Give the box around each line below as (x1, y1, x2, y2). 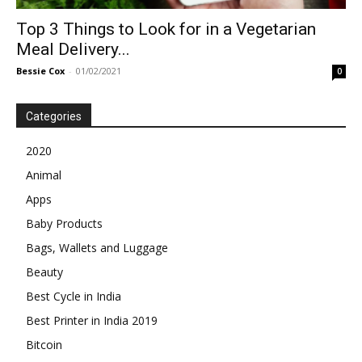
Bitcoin (26, 337, 62, 353)
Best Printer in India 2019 (26, 313, 158, 329)
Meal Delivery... (16, 40, 130, 60)
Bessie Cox (16, 65, 65, 78)
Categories (26, 110, 82, 124)
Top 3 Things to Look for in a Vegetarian (16, 19, 316, 40)
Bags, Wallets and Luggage (26, 240, 168, 256)
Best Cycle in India (26, 288, 121, 305)
